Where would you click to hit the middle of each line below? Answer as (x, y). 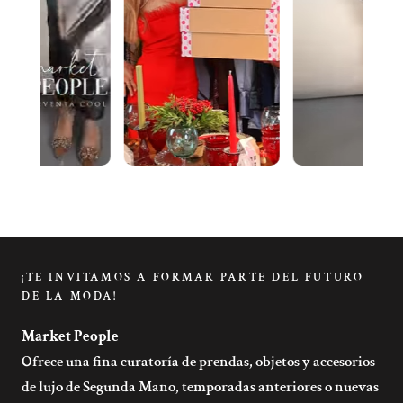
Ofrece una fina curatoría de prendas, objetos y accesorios (198, 361)
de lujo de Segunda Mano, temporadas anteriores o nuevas (200, 386)
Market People (70, 336)
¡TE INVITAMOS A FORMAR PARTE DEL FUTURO (193, 277)
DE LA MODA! (70, 296)
